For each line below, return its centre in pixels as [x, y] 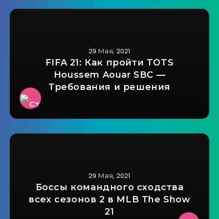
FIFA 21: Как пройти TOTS [109, 63]
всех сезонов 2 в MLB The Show [109, 200]
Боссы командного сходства [109, 187]
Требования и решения [109, 87]
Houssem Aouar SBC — [109, 75]
